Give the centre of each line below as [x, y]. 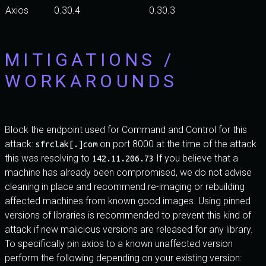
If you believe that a [196, 158]
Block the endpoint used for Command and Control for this [126, 130]
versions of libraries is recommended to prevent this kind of [128, 215]
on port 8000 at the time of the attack [177, 144]
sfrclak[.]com [66, 144]
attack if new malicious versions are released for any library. [129, 229]
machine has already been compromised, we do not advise [128, 172]
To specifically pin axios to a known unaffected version [119, 244]
